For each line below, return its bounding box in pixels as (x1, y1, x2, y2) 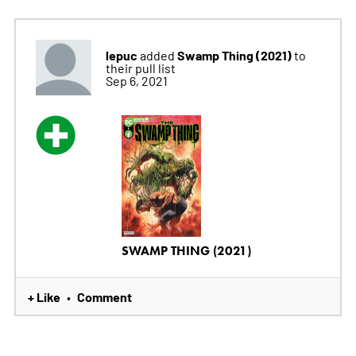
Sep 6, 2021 (105, 72, 168, 88)
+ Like (27, 288, 60, 306)
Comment (76, 288, 132, 306)
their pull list (105, 59, 176, 75)
